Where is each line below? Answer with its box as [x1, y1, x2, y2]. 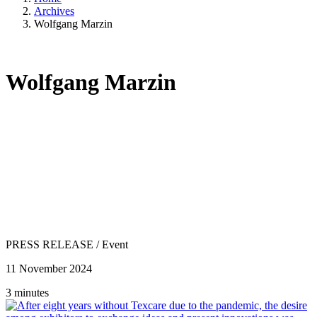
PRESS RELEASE [6, 238, 93, 250]
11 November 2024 [6, 262, 92, 275]
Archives [34, 4, 74, 17]
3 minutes [6, 286, 49, 299]
